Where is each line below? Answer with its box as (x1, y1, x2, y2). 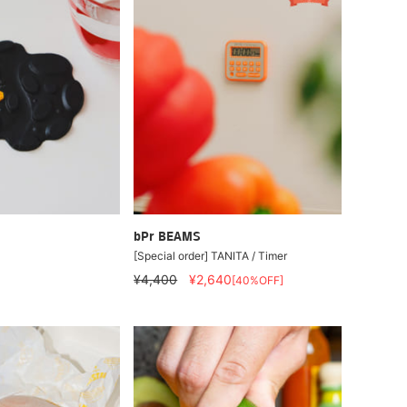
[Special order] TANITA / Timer (134, 248, 288, 263)
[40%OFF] (232, 273, 284, 287)
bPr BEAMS (134, 230, 202, 244)
